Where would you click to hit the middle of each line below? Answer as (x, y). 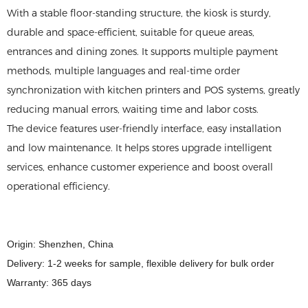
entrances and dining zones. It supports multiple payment (142, 52)
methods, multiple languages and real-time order (123, 71)
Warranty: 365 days (49, 283)
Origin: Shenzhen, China (60, 244)
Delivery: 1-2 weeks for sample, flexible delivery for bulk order (141, 263)
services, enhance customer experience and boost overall (140, 167)
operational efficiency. (58, 186)
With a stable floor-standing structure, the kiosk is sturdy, (139, 13)
